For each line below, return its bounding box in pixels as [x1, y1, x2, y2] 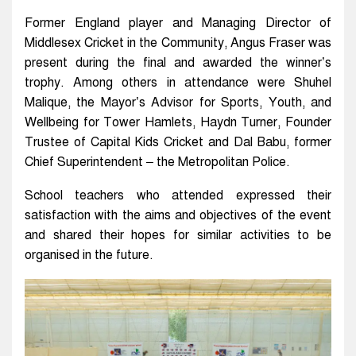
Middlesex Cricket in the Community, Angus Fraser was [25, 34, 331, 51]
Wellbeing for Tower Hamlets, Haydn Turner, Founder [25, 114, 331, 130]
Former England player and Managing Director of [25, 14, 331, 31]
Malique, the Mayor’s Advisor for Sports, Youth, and [25, 94, 331, 110]
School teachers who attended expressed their [25, 187, 331, 203]
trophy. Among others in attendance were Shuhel [25, 74, 331, 91]
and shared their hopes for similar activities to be [25, 226, 331, 243]
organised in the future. [25, 246, 153, 263]
